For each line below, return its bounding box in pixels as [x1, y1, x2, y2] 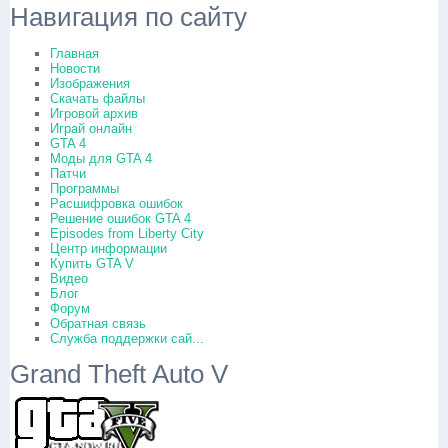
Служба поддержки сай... [50, 331, 204, 346]
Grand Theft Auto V [10, 359, 228, 389]
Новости [50, 61, 100, 76]
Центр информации [50, 241, 167, 256]
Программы [50, 181, 119, 196]
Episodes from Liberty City [50, 226, 204, 241]
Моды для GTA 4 [50, 151, 152, 166]
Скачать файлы [50, 91, 145, 106]
